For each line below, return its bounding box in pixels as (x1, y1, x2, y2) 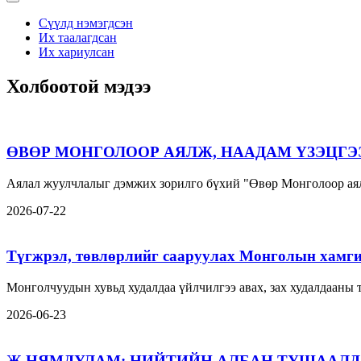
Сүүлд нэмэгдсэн (39, 16, 133, 31)
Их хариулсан (39, 45, 114, 60)
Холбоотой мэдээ (6, 76, 151, 98)
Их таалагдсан (39, 31, 117, 45)
